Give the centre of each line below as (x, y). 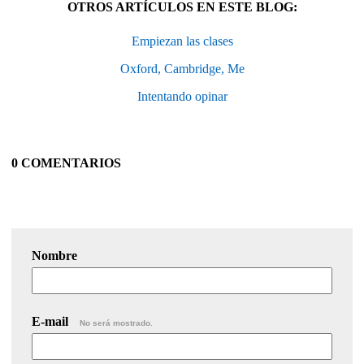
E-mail (52, 322)
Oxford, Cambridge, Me (182, 69)
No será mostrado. (116, 323)
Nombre (54, 256)
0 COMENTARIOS (66, 163)
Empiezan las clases (182, 41)
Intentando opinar (182, 97)
